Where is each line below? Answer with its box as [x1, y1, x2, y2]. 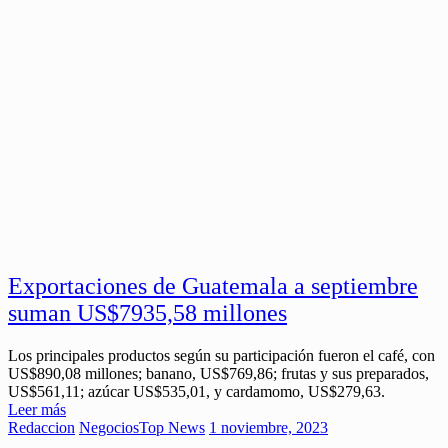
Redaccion [8, 419, 75, 437]
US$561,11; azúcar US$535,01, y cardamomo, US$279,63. [8, 383, 385, 401]
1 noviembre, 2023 [209, 419, 328, 437]
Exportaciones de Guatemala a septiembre [8, 273, 418, 300]
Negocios [79, 419, 139, 437]
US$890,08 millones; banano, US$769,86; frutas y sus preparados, [8, 365, 429, 383]
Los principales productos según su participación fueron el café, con [8, 347, 435, 365]
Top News [139, 419, 205, 437]
